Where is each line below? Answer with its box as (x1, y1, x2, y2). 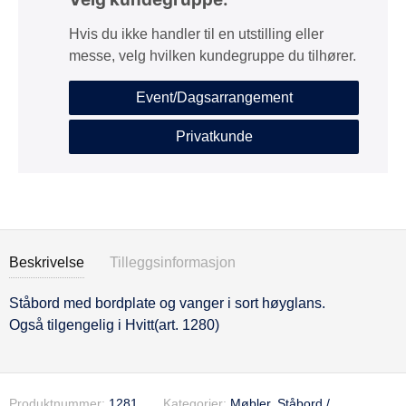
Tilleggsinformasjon (110, 255, 236, 270)
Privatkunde (175, 129, 253, 144)
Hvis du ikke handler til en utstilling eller (69, 26, 324, 42)
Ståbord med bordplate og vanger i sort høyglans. (9, 295, 325, 311)
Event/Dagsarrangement (135, 90, 293, 105)
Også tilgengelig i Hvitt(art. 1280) (9, 317, 219, 333)
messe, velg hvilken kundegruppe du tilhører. (69, 48, 356, 63)
